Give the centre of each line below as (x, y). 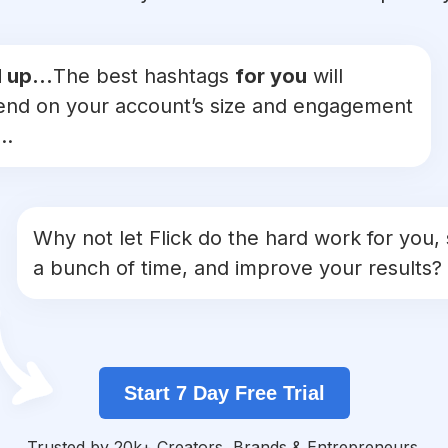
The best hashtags (144, 76)
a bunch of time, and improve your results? (237, 268)
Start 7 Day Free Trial (224, 393)
